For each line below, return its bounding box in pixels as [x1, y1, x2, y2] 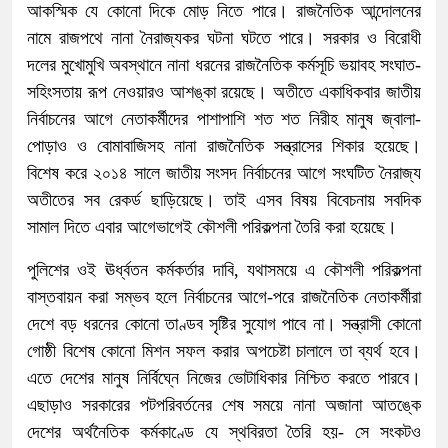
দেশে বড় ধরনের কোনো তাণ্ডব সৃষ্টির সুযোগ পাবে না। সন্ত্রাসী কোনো [27, 314, 421, 335]
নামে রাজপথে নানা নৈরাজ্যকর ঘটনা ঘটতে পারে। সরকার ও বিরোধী [27, 28, 421, 49]
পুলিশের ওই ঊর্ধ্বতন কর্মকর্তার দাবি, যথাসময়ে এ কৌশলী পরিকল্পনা [27, 260, 421, 281]
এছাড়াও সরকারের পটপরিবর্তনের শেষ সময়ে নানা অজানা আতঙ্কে [27, 395, 421, 416]
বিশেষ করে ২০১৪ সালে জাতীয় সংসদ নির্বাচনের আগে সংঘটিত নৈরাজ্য [27, 163, 421, 184]
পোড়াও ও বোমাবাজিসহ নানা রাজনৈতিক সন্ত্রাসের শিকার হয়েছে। [27, 136, 421, 157]
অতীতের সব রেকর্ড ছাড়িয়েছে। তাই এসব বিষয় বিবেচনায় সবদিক [27, 190, 421, 211]
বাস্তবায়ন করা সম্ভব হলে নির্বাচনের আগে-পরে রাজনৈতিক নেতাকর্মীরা [27, 287, 421, 308]
